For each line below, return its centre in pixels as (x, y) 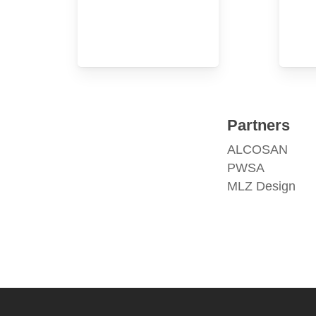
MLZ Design (262, 186)
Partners (259, 125)
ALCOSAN (258, 150)
